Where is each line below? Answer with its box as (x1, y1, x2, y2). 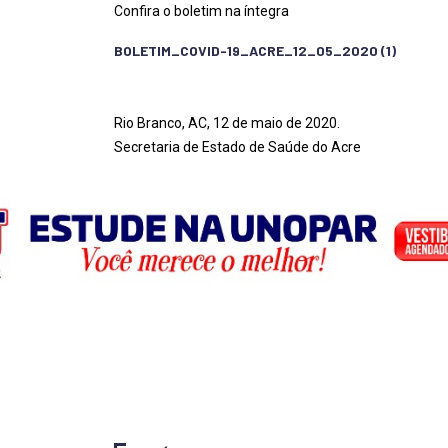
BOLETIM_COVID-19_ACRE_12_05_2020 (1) (114, 42, 396, 59)
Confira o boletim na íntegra (114, 3, 289, 19)
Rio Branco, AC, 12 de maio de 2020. (114, 115, 340, 131)
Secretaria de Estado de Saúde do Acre (114, 139, 361, 155)
